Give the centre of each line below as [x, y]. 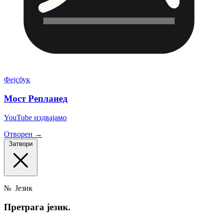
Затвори [21, 144]
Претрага [25, 207]
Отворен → [23, 134]
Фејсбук [17, 80]
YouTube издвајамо [35, 117]
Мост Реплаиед [36, 99]
